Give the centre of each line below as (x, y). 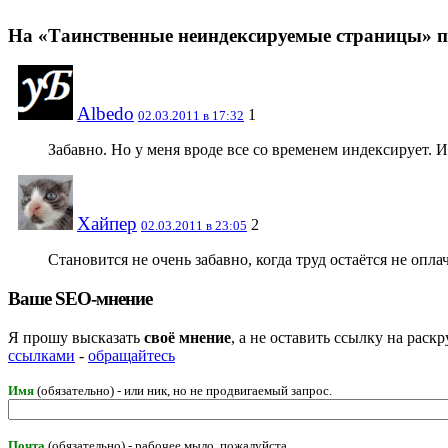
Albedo (105, 114)
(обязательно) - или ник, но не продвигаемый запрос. (183, 390)
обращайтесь (131, 355)
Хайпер (107, 224)
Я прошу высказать (76, 337)
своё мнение (187, 337)
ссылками (41, 355)
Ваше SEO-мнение (80, 299)
